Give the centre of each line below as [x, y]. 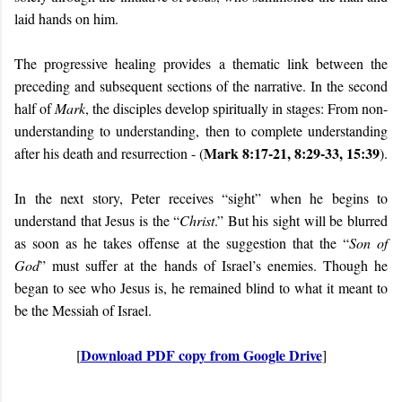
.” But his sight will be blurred [301, 220]
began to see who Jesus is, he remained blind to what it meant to [201, 288]
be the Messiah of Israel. [83, 310]
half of [35, 108]
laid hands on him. [66, 18]
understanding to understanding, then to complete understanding [201, 131]
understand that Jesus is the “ [97, 220]
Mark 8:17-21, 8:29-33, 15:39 [292, 153]
